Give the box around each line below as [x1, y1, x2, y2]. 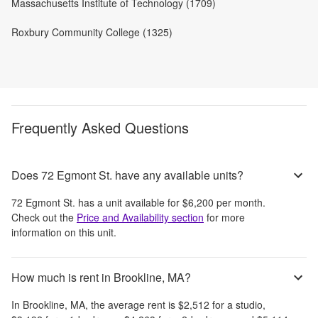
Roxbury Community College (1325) [11, 24, 172, 39]
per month [214, 194, 263, 209]
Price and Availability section [77, 209, 204, 224]
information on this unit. [11, 224, 116, 239]
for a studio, [209, 297, 265, 312]
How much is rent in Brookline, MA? [11, 269, 191, 286]
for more [204, 209, 245, 224]
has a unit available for [75, 194, 182, 209]
